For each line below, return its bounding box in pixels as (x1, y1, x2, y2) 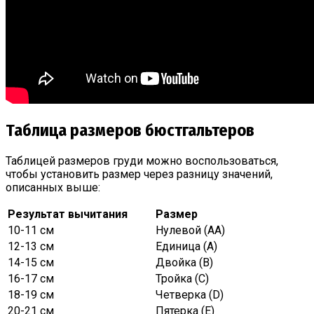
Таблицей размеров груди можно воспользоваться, (6, 153, 278, 168)
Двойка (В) (156, 255, 213, 269)
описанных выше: (6, 180, 100, 194)
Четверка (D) (156, 287, 224, 301)
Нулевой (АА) (156, 223, 225, 237)
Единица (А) (156, 239, 217, 253)
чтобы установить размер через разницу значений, (6, 167, 273, 181)
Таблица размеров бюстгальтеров (6, 120, 254, 140)
